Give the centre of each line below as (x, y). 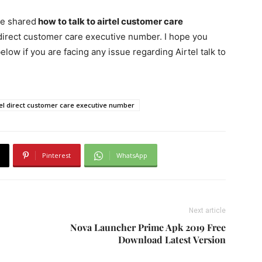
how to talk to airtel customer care (110, 22)
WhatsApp (132, 156)
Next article (207, 211)
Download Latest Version (172, 240)
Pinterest (56, 156)
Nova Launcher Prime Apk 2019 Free (148, 227)
